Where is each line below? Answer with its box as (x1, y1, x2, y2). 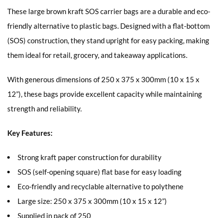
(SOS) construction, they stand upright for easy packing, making (7, 36, 209, 45)
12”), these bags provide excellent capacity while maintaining (7, 89, 202, 98)
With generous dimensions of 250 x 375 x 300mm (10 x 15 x (7, 74, 200, 84)
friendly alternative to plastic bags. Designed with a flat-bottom (7, 21, 210, 30)
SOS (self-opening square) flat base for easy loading (18, 167, 182, 176)
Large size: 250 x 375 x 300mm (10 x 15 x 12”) (18, 196, 167, 205)
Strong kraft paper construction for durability (18, 152, 162, 162)
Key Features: (7, 128, 53, 137)
